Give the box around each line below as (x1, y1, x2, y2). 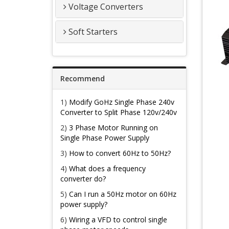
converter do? (60, 174, 106, 184)
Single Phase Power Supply (60, 133, 149, 143)
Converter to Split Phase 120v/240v (60, 107, 177, 117)
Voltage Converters (68, 1, 143, 12)
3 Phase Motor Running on (69, 123, 158, 132)
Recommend (60, 74, 105, 83)
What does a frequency (69, 164, 146, 173)
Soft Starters (68, 26, 118, 37)
